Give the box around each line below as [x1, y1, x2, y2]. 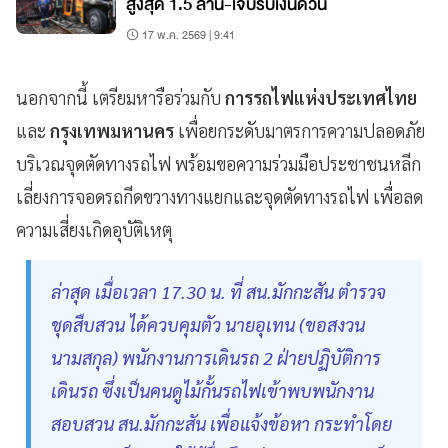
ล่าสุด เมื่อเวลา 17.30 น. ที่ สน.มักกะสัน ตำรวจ [51, 280, 386, 304]
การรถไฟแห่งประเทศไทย [225, 86, 417, 110]
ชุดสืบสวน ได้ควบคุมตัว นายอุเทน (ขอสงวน [51, 313, 365, 337]
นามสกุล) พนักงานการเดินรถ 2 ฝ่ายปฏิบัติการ [51, 346, 381, 370]
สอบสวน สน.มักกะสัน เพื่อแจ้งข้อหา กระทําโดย [51, 412, 392, 436]
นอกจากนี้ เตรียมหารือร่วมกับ [16, 86, 225, 110]
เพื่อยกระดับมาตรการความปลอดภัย [178, 119, 425, 143]
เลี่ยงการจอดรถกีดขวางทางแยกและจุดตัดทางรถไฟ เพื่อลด [16, 185, 423, 209]
